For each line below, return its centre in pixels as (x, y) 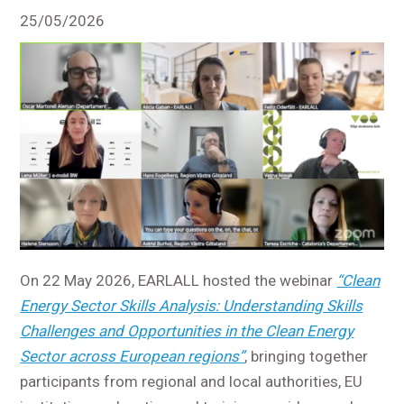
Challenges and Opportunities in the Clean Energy (187, 331)
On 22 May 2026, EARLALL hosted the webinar (179, 280)
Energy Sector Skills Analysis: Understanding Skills (192, 305)
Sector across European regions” (133, 356)
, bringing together (307, 356)
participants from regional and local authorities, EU (192, 381)
